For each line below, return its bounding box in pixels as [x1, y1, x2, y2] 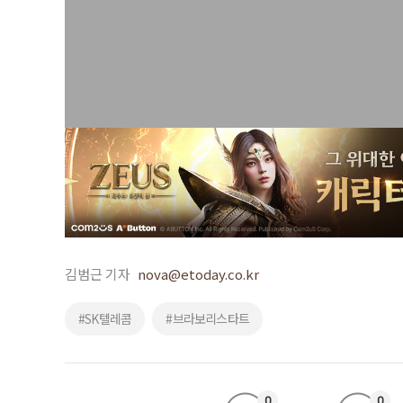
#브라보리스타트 [166, 309, 250, 327]
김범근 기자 [65, 264, 130, 283]
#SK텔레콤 [78, 309, 132, 327]
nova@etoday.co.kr [138, 264, 259, 283]
